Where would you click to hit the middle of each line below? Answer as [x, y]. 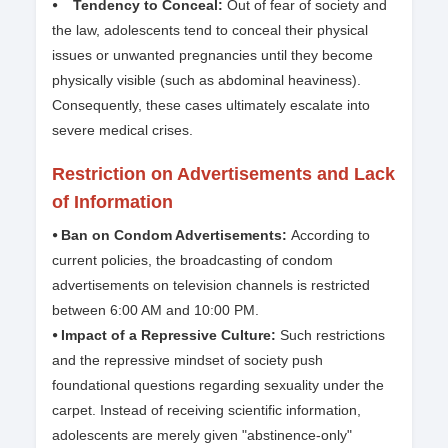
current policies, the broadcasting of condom [192, 260]
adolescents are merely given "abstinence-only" [202, 435]
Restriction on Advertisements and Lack [223, 174]
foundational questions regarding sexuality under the [218, 385]
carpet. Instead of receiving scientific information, [206, 410]
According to [330, 235]
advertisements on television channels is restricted [211, 285]
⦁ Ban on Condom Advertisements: [171, 235]
